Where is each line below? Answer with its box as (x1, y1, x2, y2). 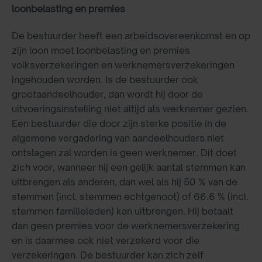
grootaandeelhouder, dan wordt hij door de (12, 88, 203, 100)
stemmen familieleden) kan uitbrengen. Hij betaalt (12, 205, 233, 217)
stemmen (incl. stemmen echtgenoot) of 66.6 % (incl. (12, 190, 249, 202)
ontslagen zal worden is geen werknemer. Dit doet (12, 146, 237, 158)
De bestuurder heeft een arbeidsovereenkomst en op (12, 29, 250, 42)
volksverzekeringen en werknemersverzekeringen (12, 58, 235, 71)
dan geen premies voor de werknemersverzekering (12, 219, 240, 232)
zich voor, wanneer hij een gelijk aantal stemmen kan (12, 161, 246, 173)
